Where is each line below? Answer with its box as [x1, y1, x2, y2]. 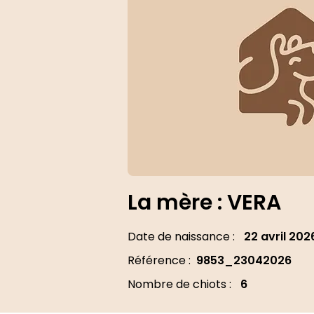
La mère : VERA [128, 188, 281, 217]
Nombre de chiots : [128, 276, 231, 292]
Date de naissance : [128, 228, 235, 245]
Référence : [128, 252, 191, 268]
